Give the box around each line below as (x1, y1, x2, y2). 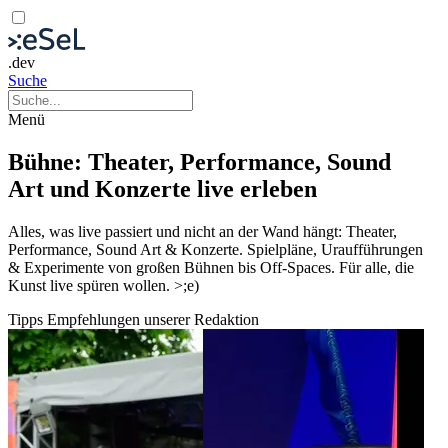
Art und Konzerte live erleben (8, 175, 317, 202)
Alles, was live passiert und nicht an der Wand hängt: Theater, (8, 222, 397, 240)
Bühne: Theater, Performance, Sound (8, 148, 391, 175)
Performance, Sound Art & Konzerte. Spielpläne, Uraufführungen (8, 240, 423, 258)
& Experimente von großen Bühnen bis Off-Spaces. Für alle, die (8, 258, 414, 276)
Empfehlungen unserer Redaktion (47, 310, 259, 328)
